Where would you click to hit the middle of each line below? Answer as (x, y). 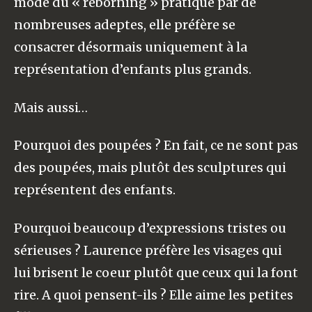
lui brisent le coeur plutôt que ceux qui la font (156, 272)
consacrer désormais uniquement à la (131, 47)
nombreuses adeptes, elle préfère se (125, 25)
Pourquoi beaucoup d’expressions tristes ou (150, 228)
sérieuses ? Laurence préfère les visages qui (148, 250)
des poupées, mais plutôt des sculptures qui (150, 167)
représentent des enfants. (95, 190)
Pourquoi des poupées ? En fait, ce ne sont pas (156, 145)
